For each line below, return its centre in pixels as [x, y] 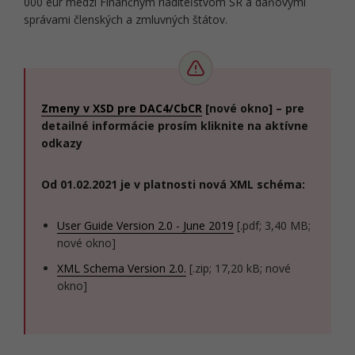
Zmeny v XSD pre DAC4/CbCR [122, 108]
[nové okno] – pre [253, 108]
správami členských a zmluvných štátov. [126, 19]
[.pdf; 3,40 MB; [272, 225]
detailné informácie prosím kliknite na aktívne [175, 126]
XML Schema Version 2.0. [122, 268]
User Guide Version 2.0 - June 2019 [145, 225]
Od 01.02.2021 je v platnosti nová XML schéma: [173, 184]
